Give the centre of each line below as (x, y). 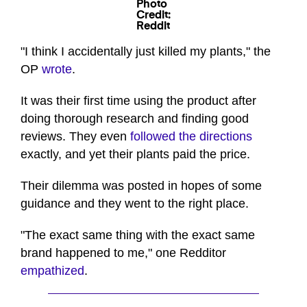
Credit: (153, 16)
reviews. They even (75, 137)
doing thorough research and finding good (135, 119)
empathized (52, 271)
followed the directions (191, 137)
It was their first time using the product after (138, 101)
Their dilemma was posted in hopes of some (141, 186)
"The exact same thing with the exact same (138, 235)
